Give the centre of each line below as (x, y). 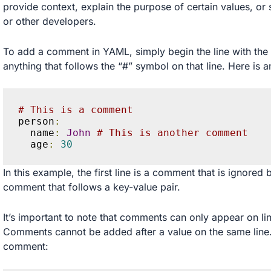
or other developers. (49, 21)
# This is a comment (76, 109)
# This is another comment (173, 132)
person (37, 121)
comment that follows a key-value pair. (91, 187)
